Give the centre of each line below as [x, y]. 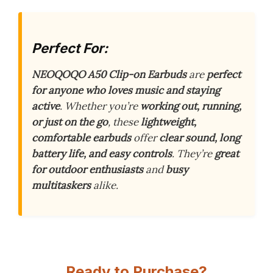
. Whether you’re [100, 106]
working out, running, [191, 106]
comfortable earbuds [81, 138]
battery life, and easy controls [102, 154]
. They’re [193, 154]
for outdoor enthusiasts [87, 170]
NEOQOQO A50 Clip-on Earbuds [109, 75]
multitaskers [61, 186]
